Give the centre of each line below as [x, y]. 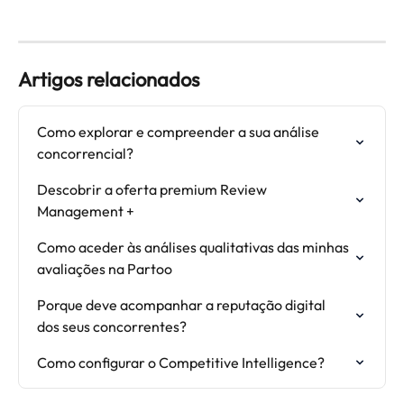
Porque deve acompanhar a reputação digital [183, 305]
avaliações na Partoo [105, 269]
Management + [86, 211]
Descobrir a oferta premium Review [153, 190]
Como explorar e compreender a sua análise [179, 132]
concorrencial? [85, 154]
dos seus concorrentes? [112, 327]
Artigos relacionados [109, 80]
